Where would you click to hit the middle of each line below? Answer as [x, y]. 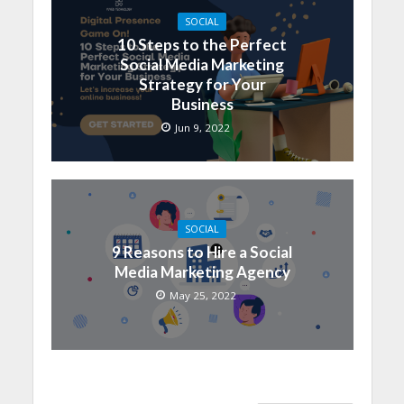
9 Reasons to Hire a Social [202, 252]
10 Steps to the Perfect [202, 44]
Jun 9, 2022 [202, 127]
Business [202, 104]
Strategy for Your [202, 84]
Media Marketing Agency [202, 272]
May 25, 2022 [202, 296]
